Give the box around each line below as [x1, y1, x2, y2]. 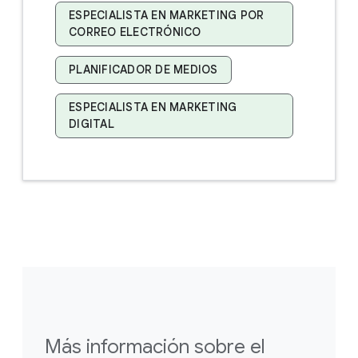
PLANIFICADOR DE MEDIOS [69, 62, 218, 77]
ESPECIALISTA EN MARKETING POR [69, 8, 265, 22]
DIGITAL [69, 117, 114, 131]
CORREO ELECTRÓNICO [69, 25, 201, 39]
